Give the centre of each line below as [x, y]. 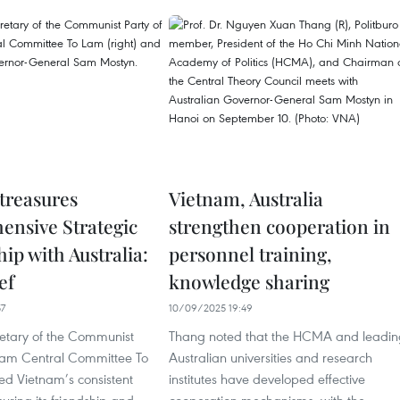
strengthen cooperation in [279, 226]
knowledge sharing [249, 281]
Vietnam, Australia [246, 198]
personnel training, [250, 254]
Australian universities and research [271, 357]
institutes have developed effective [267, 379]
